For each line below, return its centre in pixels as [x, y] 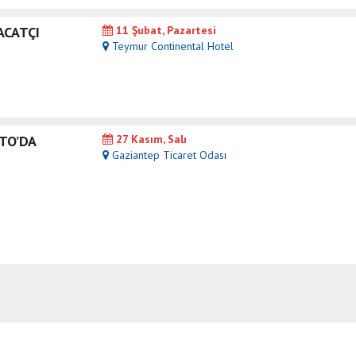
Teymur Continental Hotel [171, 46]
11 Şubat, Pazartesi [164, 31]
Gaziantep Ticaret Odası [168, 155]
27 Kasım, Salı [150, 139]
